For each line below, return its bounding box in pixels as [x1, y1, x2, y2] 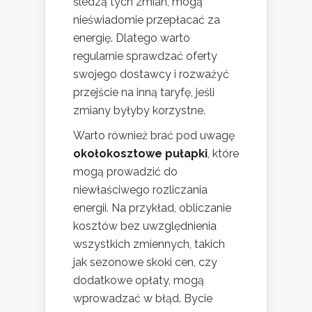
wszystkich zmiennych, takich [73, 237, 225, 251]
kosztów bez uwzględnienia [73, 219, 217, 233]
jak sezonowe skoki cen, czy [73, 256, 217, 270]
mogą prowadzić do [73, 165, 178, 179]
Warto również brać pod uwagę [73, 129, 235, 143]
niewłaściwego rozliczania [73, 183, 208, 197]
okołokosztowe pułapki [73, 147, 208, 161]
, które [208, 147, 239, 161]
